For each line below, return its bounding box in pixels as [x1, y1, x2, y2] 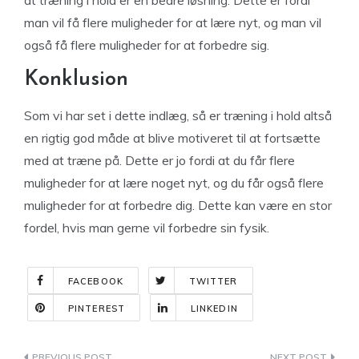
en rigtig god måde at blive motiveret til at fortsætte [24, 130, 321, 146]
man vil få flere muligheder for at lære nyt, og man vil [24, 14, 321, 30]
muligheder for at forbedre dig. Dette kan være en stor [24, 197, 332, 213]
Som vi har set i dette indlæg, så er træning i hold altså [24, 107, 332, 123]
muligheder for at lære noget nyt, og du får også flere [24, 175, 324, 191]
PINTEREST [68, 303, 125, 314]
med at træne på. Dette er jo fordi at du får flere [24, 152, 295, 168]
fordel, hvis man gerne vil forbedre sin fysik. [24, 220, 269, 236]
